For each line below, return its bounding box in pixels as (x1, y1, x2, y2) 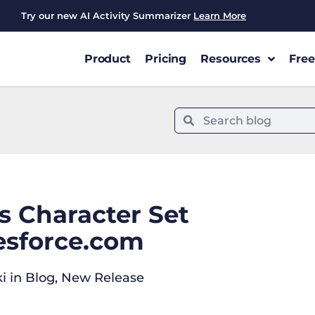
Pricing (145, 52, 187, 65)
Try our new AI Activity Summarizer (20, 10, 194, 21)
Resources (200, 52, 262, 65)
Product (84, 52, 131, 65)
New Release (61, 270, 144, 285)
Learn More (193, 10, 247, 21)
